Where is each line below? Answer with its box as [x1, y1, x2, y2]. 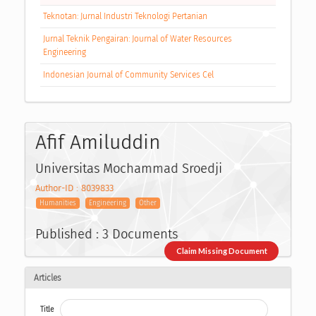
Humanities [39, 199, 77, 208]
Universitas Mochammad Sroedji [35, 160, 222, 176]
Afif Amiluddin [35, 130, 160, 154]
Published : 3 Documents [35, 226, 178, 242]
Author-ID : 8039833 [35, 183, 114, 194]
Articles [34, 272, 61, 283]
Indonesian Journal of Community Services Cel [42, 70, 214, 80]
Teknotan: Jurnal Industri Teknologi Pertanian [42, 11, 207, 22]
